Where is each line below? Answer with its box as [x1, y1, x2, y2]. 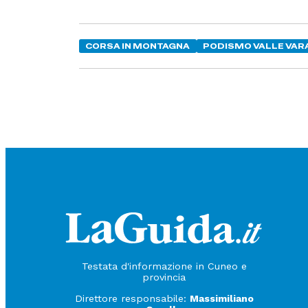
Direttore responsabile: [74, 292, 190, 304]
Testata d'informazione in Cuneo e [81, 261, 247, 272]
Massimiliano [189, 292, 254, 304]
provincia [142, 272, 186, 283]
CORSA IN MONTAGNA [85, 41, 190, 51]
